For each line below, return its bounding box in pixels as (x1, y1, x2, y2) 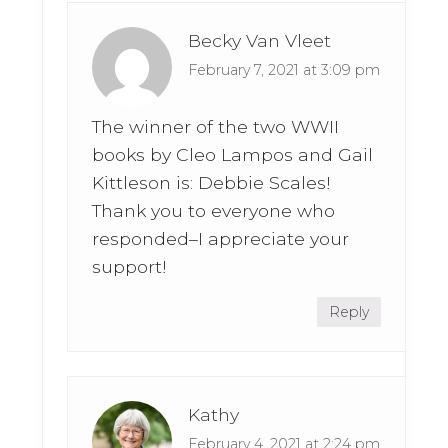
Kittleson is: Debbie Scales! (92, 172, 332, 194)
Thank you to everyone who (92, 200, 336, 222)
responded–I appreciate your (92, 228, 350, 250)
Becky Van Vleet (188, 30, 332, 52)
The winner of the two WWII (92, 116, 340, 138)
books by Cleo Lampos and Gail (92, 144, 374, 166)
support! (92, 256, 168, 278)
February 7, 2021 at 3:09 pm (188, 61, 381, 80)
